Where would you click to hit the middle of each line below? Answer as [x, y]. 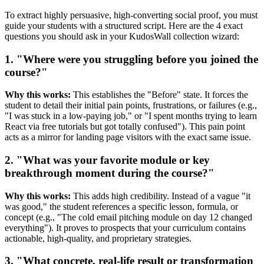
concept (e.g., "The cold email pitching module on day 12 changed [128, 217]
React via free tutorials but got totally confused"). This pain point [125, 127]
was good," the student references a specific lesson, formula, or [121, 206]
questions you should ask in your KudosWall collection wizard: [122, 36]
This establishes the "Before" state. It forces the [159, 95]
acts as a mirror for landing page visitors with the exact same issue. [128, 137]
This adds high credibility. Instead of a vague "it [161, 196]
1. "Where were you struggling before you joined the [131, 59]
